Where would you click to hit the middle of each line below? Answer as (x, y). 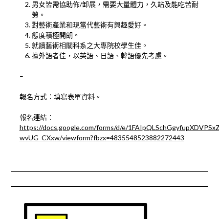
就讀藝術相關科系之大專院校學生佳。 (90, 45)
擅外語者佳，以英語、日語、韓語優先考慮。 (100, 56)
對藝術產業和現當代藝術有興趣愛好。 (90, 25)
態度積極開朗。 (55, 35)
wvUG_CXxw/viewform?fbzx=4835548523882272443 (102, 138)
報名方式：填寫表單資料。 (60, 97)
